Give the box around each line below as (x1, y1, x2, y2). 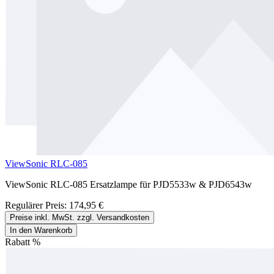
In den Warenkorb (10, 225, 72, 235)
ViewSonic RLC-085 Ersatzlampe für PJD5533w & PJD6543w (5, 179, 252, 190)
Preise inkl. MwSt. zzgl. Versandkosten (10, 212, 149, 222)
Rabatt (5, 236, 30, 247)
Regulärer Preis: (5, 199, 69, 210)
